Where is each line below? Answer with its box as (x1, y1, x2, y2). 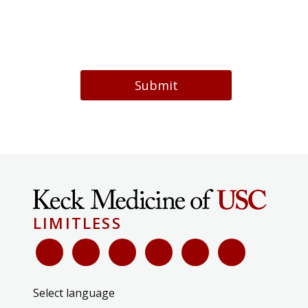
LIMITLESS (33, 212, 122, 233)
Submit (134, 77, 178, 94)
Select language (33, 285, 115, 300)
